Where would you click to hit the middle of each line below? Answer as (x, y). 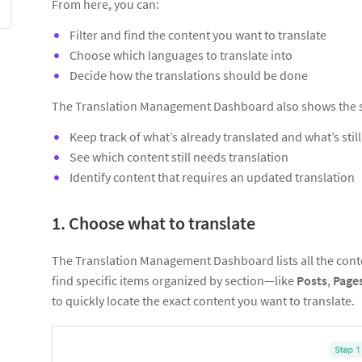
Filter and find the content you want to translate (198, 35)
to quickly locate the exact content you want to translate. (203, 301)
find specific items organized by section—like (174, 280)
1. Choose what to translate (154, 223)
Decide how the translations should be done (189, 75)
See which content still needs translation (179, 157)
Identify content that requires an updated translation (212, 177)
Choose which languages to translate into (181, 55)
